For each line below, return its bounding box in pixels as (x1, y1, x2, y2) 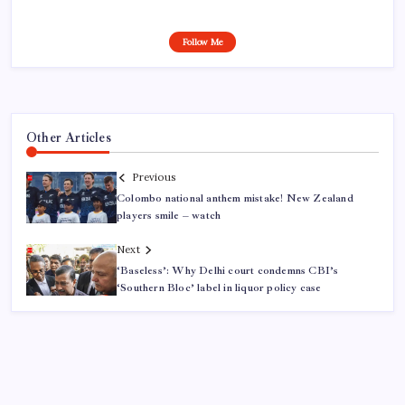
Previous (132, 171, 175, 184)
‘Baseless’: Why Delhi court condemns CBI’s (117, 264, 339, 278)
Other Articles (26, 129, 111, 146)
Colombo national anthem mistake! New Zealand (117, 192, 353, 206)
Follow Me (182, 36, 223, 48)
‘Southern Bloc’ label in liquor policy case (117, 281, 322, 296)
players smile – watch (117, 209, 221, 223)
